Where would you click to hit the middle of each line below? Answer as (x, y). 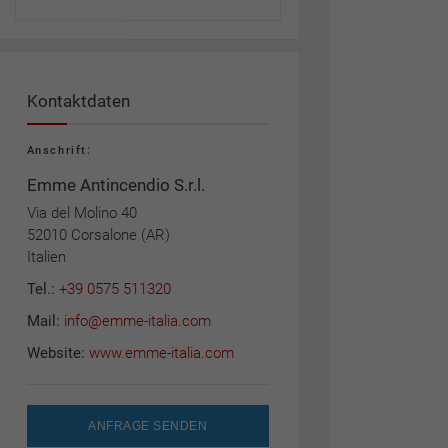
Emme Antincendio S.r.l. (115, 185)
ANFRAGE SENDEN (147, 426)
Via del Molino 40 (81, 213)
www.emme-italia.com (161, 353)
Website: (57, 353)
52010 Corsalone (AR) (98, 235)
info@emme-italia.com (137, 321)
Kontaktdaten (78, 101)
